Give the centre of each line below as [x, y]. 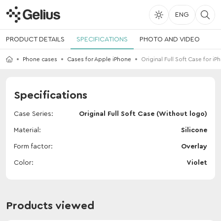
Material [26, 130]
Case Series [33, 114]
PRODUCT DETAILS [35, 39]
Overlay [194, 147]
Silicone [194, 130]
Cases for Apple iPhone [99, 59]
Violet [197, 163]
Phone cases [40, 59]
